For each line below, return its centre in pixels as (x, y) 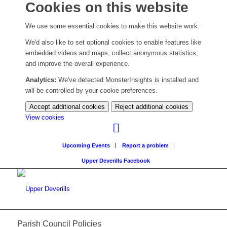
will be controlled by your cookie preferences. (91, 91)
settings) (77, 149)
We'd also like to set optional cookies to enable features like (113, 43)
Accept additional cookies (67, 107)
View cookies (45, 118)
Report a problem (146, 146)
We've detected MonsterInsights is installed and (127, 80)
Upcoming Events (86, 146)
